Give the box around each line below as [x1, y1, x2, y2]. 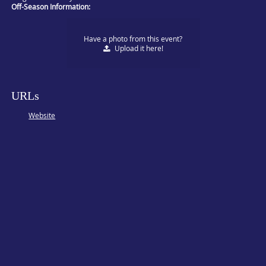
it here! [138, 43, 163, 53]
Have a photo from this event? [84, 34, 182, 43]
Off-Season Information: [11, 2, 91, 11]
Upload [114, 43, 138, 53]
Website [28, 110, 56, 120]
